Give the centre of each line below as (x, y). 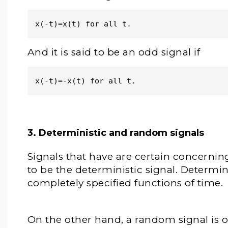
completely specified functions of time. (125, 183)
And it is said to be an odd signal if (114, 52)
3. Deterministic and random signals (116, 133)
